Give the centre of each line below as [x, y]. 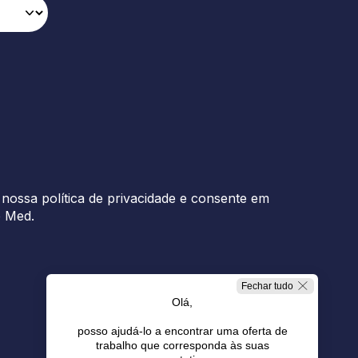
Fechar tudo [267, 286]
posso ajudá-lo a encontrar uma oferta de [182, 331]
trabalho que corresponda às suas [182, 345]
